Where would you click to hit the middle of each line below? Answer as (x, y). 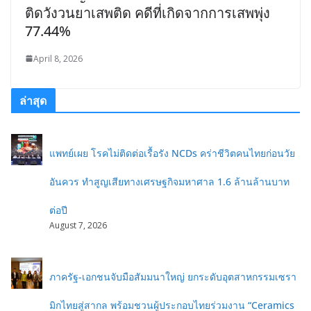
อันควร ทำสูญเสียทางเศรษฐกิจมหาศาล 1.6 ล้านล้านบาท (169, 181)
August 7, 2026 (78, 225)
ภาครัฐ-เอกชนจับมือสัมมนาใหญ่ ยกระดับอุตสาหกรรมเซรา (173, 276)
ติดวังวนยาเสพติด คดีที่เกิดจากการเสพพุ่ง (148, 12)
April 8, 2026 (58, 58)
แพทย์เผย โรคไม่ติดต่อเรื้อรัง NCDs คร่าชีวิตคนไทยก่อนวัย (172, 153)
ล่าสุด (33, 100)
